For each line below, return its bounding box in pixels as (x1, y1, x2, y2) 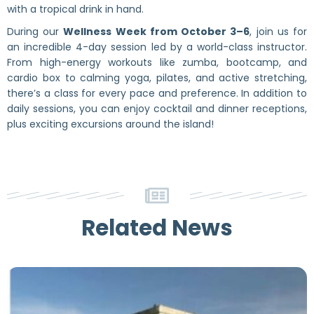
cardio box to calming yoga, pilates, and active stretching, (7, 70, 307, 85)
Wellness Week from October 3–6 (63, 24, 250, 39)
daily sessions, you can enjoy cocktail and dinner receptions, (7, 101, 307, 116)
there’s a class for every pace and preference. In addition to (7, 86, 307, 100)
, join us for (250, 24, 308, 39)
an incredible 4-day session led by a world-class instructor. (7, 39, 307, 54)
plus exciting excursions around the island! (7, 116, 214, 131)
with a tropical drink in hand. (7, 1, 144, 16)
